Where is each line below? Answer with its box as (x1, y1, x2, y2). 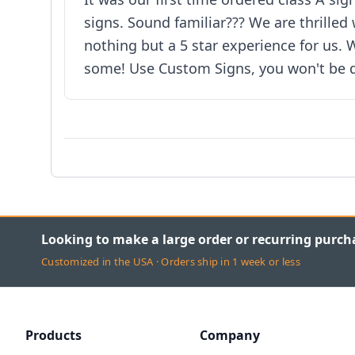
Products (25, 326, 82, 344)
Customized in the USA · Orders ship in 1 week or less (41, 254, 300, 269)
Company (200, 326, 260, 344)
